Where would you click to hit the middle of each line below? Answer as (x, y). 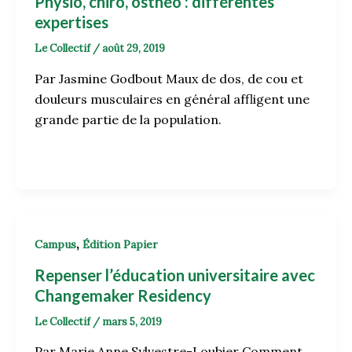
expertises (71, 22)
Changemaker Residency (123, 295)
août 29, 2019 (134, 49)
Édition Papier (120, 244)
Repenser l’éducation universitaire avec (175, 275)
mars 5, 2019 (132, 321)
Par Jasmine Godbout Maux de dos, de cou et (169, 78)
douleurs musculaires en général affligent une (172, 99)
